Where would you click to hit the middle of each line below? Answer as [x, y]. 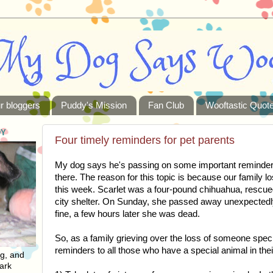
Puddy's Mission [94, 105]
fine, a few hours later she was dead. [127, 214]
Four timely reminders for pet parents [145, 140]
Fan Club [166, 105]
